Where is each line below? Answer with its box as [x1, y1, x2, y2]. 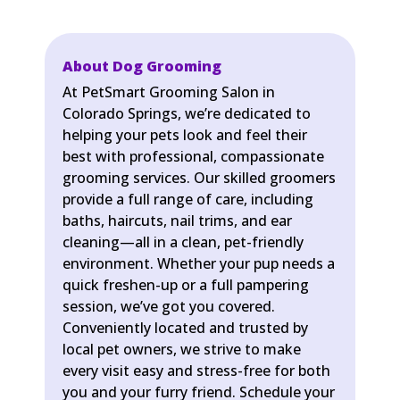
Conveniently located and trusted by [62, 318, 308, 337]
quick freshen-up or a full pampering [62, 275, 309, 295]
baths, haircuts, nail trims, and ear [62, 211, 292, 230]
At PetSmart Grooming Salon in [62, 82, 275, 102]
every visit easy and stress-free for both [62, 361, 330, 380]
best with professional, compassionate [62, 146, 324, 166]
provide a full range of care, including [62, 189, 313, 209]
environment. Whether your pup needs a [62, 254, 335, 273]
